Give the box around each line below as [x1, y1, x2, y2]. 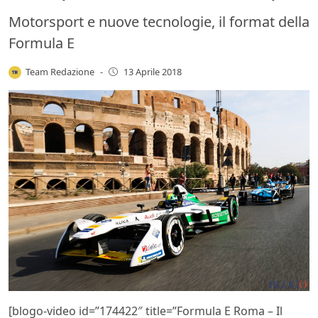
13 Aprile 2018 [123, 65, 182, 79]
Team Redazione [26, 65, 95, 78]
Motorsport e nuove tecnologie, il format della [9, 11, 309, 31]
